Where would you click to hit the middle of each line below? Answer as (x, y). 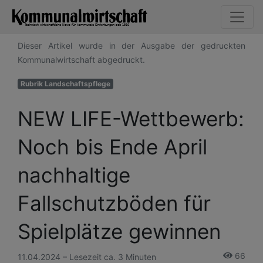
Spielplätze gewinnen (119, 231)
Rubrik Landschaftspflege (65, 83)
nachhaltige (74, 175)
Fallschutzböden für (114, 203)
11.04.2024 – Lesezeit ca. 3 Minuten (87, 257)
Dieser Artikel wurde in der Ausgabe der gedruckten (131, 45)
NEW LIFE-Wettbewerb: (131, 118)
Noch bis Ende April (112, 146)
